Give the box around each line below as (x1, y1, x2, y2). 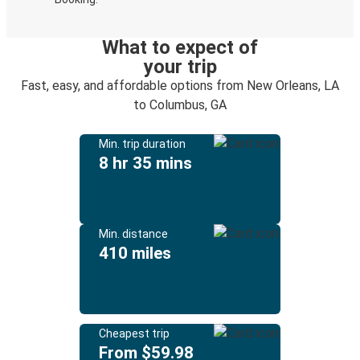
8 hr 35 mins (99, 153, 192, 173)
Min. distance (99, 227, 168, 240)
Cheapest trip (99, 327, 170, 340)
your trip (143, 55, 217, 78)
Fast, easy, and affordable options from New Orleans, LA (21, 78, 339, 93)
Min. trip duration (99, 137, 186, 150)
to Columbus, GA (133, 97, 227, 112)
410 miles (99, 243, 171, 263)
